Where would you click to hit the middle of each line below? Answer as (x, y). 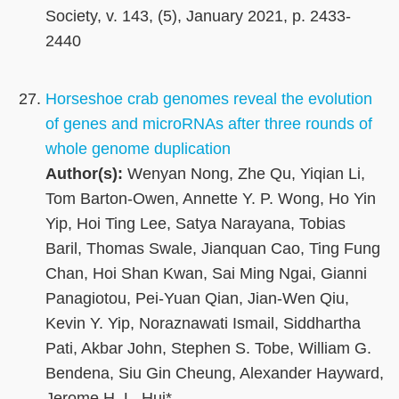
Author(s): (84, 174)
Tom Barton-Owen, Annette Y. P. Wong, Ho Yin (211, 199)
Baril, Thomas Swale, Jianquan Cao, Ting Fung (213, 249)
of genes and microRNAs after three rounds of (209, 124)
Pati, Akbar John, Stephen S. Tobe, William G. (208, 349)
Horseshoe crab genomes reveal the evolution (209, 99)
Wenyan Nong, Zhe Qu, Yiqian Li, (244, 174)
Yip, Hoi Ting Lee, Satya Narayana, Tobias (195, 224)
